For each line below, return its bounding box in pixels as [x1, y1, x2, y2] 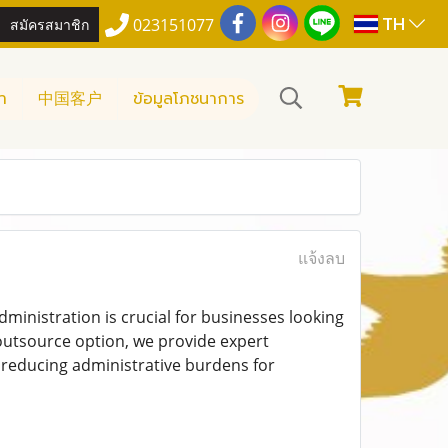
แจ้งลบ [297, 247, 345, 269]
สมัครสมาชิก [10, 12, 90, 34]
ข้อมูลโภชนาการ [133, 86, 244, 111]
